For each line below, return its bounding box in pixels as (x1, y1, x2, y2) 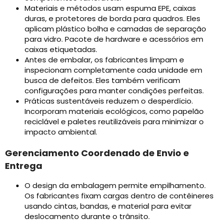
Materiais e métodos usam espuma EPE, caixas (25, 3, 196, 14)
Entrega (5, 160, 42, 172)
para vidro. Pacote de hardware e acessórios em (25, 34, 203, 45)
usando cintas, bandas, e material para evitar (25, 201, 192, 212)
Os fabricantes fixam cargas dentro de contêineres (25, 191, 214, 201)
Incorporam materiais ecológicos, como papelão (25, 106, 204, 117)
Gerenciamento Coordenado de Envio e (5, 147, 189, 160)
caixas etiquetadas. (25, 44, 97, 55)
